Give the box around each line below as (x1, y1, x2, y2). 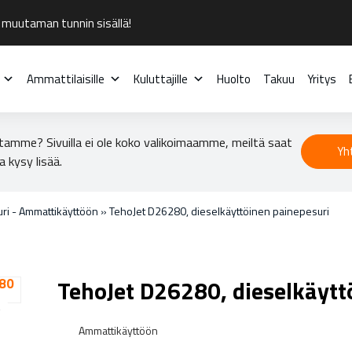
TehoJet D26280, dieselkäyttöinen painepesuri (109, 202, 329, 219)
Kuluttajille (133, 70, 188, 88)
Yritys (306, 70, 336, 88)
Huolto (216, 70, 251, 88)
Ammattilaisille (26, 70, 104, 88)
